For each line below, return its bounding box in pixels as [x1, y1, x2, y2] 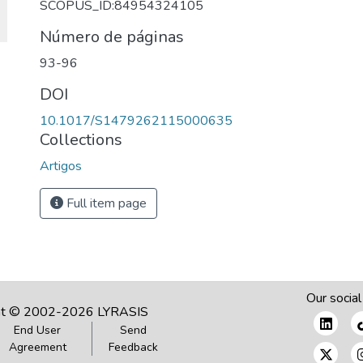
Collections [40, 129, 122, 151]
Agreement [8, 340, 66, 355]
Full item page [63, 194, 147, 212]
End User [14, 322, 62, 338]
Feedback [109, 340, 159, 355]
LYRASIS [97, 303, 148, 321]
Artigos [40, 157, 82, 175]
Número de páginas [40, 26, 184, 48]
